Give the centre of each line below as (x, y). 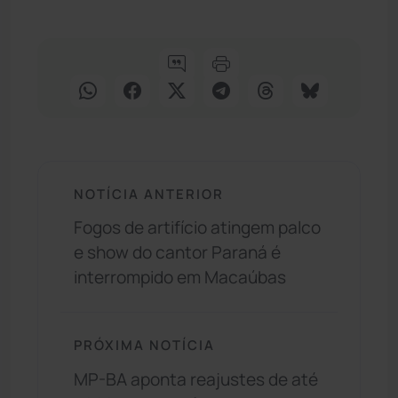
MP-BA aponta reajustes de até (196, 379)
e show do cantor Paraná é (177, 253)
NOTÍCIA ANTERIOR (149, 193)
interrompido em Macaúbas (180, 278)
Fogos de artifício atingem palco (197, 228)
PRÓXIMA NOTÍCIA (144, 345)
